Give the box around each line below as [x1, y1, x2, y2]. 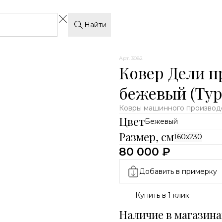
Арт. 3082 [118, 55, 143, 61]
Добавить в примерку [139, 166, 217, 176]
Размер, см [118, 129, 174, 144]
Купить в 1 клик [135, 190, 189, 200]
